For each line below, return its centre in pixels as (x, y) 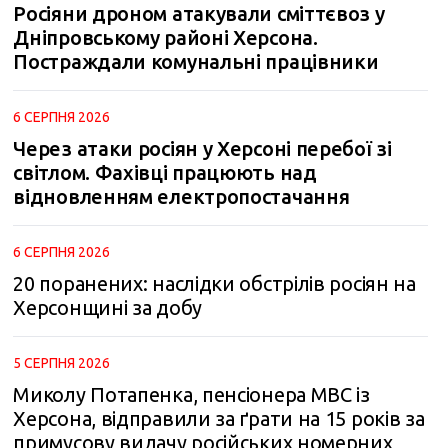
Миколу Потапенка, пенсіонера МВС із (191, 394)
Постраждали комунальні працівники (196, 61)
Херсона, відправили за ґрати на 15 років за (219, 418)
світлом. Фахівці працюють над (165, 172)
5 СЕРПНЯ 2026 (62, 363)
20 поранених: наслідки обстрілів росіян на (214, 283)
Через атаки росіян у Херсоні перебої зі (202, 148)
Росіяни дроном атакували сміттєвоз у (199, 13)
